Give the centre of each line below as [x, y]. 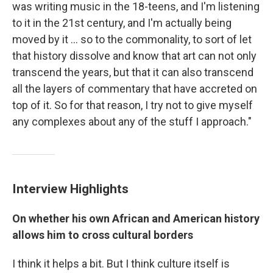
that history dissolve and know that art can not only [134, 56]
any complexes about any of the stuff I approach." [132, 122]
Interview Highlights [70, 189]
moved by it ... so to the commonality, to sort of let [132, 39]
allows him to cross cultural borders [103, 235]
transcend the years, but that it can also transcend [133, 72]
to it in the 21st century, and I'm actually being [122, 23]
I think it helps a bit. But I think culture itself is [121, 264]
